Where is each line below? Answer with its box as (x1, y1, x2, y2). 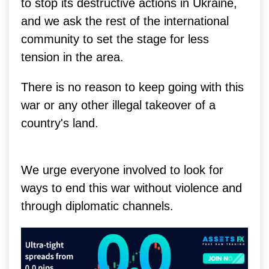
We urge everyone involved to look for (21, 163, 223, 177)
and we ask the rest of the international (21, 14, 229, 28)
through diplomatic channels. (21, 199, 174, 213)
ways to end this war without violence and (21, 181, 242, 195)
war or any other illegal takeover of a (21, 98, 216, 112)
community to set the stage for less (21, 32, 209, 46)
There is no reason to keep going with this (21, 80, 244, 94)
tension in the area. (21, 50, 124, 64)
